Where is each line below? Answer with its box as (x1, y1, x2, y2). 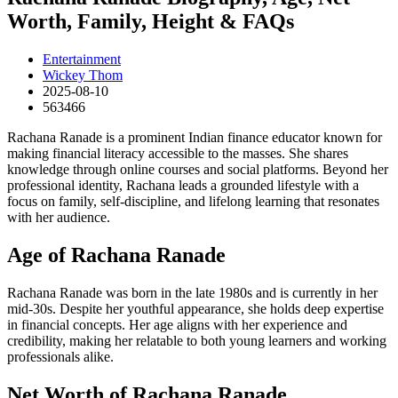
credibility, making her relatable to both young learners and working (7, 332, 386, 348)
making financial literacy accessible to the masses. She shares (7, 145, 348, 161)
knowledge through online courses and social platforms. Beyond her (7, 161, 388, 177)
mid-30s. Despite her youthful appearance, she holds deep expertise (7, 300, 384, 316)
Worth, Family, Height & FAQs (7, 9, 294, 33)
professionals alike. (7, 348, 114, 364)
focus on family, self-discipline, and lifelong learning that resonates (7, 193, 379, 209)
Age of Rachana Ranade (7, 243, 226, 267)
